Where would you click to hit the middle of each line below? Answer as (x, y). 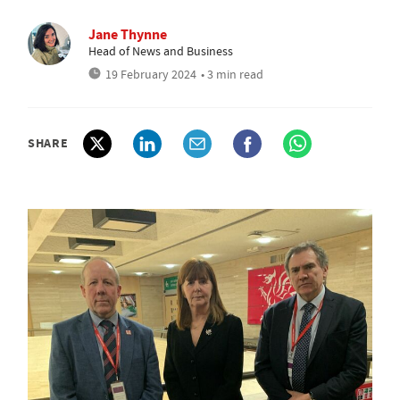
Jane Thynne (128, 34)
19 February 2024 (151, 74)
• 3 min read (232, 74)
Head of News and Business (161, 51)
